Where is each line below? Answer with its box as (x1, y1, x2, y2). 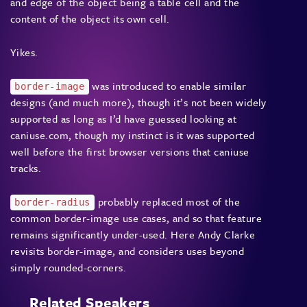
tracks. (10, 160, 42, 176)
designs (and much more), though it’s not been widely (10, 95, 267, 110)
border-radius (14, 197, 90, 208)
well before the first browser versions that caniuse (10, 144, 249, 160)
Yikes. (10, 45, 38, 60)
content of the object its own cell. (10, 11, 170, 27)
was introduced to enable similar (88, 78, 247, 94)
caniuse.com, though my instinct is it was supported (10, 127, 255, 143)
